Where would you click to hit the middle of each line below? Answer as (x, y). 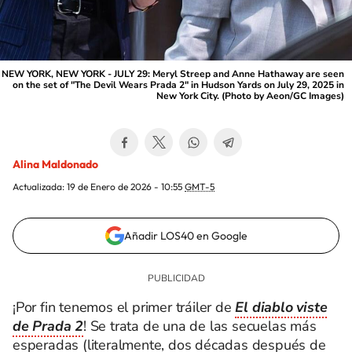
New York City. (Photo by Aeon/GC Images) (250, 96)
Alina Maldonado (55, 164)
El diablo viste (281, 307)
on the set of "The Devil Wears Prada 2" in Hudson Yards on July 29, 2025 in (178, 85)
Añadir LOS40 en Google (185, 236)
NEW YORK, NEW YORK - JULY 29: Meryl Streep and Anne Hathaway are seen (173, 74)
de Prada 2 (48, 326)
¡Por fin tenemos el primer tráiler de (124, 307)
